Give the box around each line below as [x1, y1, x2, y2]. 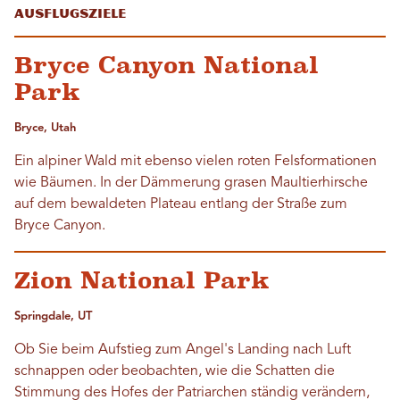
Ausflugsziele [14, 6, 126, 22]
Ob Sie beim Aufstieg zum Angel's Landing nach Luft [14, 343, 351, 358]
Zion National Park [14, 267, 270, 295]
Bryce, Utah [14, 122, 76, 135]
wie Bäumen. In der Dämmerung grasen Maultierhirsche [14, 176, 368, 191]
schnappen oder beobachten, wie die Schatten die [14, 364, 335, 379]
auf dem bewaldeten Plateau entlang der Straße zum [14, 197, 347, 212]
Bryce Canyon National [14, 52, 319, 79]
